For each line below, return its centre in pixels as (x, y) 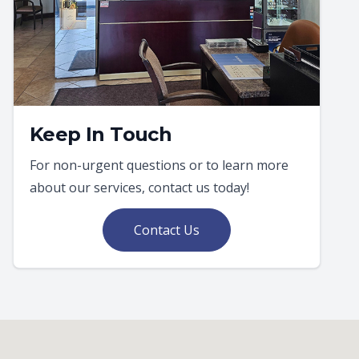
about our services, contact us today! (139, 188)
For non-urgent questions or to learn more (159, 165)
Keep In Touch (101, 134)
